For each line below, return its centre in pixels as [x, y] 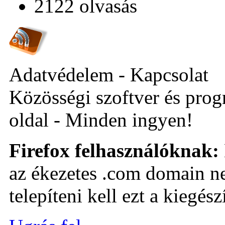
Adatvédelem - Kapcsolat [109, 74]
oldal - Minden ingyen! [101, 120]
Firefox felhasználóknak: [114, 150]
